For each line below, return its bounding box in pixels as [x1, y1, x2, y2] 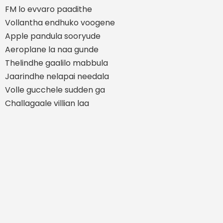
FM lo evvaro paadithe [5, 3, 92, 15]
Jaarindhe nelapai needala [5, 70, 109, 82]
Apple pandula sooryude [5, 30, 101, 42]
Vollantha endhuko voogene [5, 16, 115, 28]
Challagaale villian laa [5, 97, 89, 109]
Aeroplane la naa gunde [5, 43, 99, 55]
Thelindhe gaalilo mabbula [5, 57, 108, 69]
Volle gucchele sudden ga [5, 84, 105, 96]
